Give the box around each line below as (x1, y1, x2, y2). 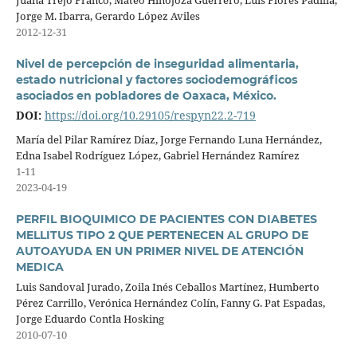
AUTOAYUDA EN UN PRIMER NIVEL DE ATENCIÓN (15, 244, 304, 259)
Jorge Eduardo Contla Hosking (15, 312, 164, 326)
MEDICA (15, 260, 64, 275)
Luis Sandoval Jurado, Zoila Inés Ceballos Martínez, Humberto (15, 280, 320, 294)
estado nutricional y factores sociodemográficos (15, 73, 297, 88)
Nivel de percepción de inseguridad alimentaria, (15, 57, 299, 72)
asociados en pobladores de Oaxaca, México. (15, 88, 277, 104)
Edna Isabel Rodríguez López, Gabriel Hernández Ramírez (15, 148, 300, 163)
